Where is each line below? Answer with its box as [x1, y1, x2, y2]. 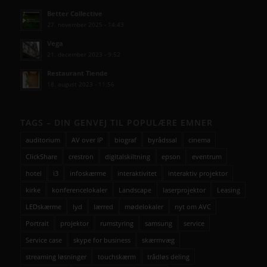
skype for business [73, 235, 131, 244]
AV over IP [71, 135, 103, 144]
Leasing [216, 185, 240, 194]
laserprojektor [162, 185, 206, 194]
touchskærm [97, 252, 136, 261]
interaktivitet [117, 168, 157, 178]
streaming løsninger [25, 252, 86, 261]
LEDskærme [25, 201, 61, 211]
